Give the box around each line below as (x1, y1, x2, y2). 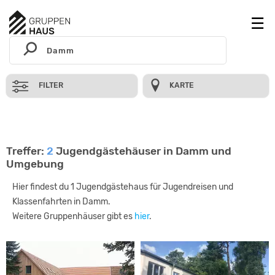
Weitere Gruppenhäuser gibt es (12, 211, 134, 222)
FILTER (39, 81, 63, 90)
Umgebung (6, 158, 64, 170)
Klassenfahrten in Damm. (12, 196, 110, 207)
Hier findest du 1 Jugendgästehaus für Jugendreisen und (12, 182, 233, 192)
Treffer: (6, 145, 47, 157)
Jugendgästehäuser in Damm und (53, 145, 231, 157)
